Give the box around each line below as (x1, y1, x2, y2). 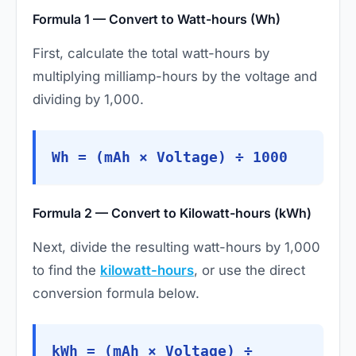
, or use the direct (194, 262, 305, 279)
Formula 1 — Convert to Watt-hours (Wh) (33, 11, 281, 28)
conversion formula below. (33, 285, 199, 302)
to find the (33, 262, 100, 279)
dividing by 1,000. (33, 91, 144, 108)
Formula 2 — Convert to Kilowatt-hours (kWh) (33, 205, 311, 222)
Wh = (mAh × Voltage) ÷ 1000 (52, 149, 288, 166)
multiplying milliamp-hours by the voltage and (33, 68, 317, 85)
